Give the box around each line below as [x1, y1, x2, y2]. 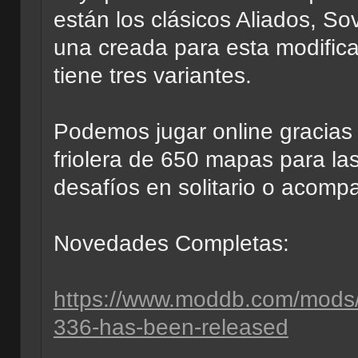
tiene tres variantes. [53, 62, 252, 88]
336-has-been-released [53, 314, 288, 340]
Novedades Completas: [53, 230, 289, 256]
